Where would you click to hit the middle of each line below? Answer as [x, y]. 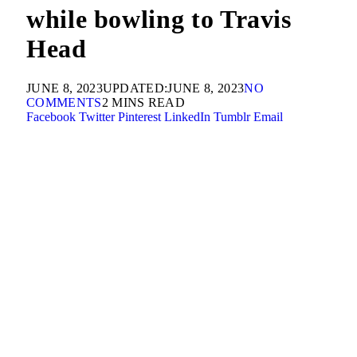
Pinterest [139, 116]
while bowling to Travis [159, 20]
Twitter [97, 116]
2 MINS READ [143, 102]
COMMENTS [64, 102]
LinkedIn [187, 116]
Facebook [51, 116]
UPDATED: [135, 88]
